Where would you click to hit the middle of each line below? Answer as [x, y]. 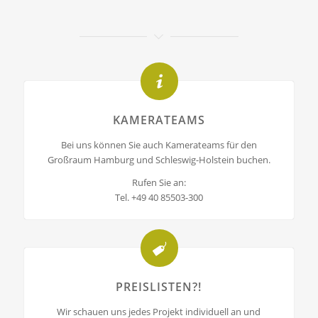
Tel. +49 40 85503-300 [159, 198]
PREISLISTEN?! [159, 287]
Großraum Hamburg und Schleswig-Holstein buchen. [159, 160]
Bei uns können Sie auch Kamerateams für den [159, 145]
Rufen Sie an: [159, 183]
